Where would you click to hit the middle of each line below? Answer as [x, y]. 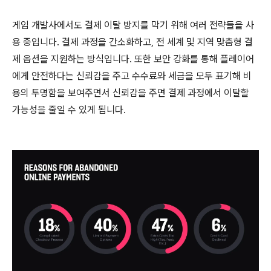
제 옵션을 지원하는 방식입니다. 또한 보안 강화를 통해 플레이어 [133, 59]
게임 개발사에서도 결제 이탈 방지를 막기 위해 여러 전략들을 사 [133, 25]
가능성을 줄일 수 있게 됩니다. [69, 110]
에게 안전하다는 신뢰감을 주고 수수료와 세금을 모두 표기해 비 [132, 76]
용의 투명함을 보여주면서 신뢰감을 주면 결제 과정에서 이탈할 [131, 93]
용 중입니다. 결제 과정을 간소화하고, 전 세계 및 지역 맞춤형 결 [132, 42]
